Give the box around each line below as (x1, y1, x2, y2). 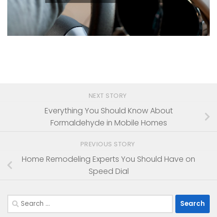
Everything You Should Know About (44, 105, 173, 116)
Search (7, 194, 33, 206)
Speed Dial (88, 165, 129, 177)
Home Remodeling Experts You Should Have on (22, 153, 195, 165)
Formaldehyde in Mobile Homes (50, 117, 167, 128)
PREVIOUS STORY (80, 139, 137, 148)
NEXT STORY (88, 91, 129, 100)
